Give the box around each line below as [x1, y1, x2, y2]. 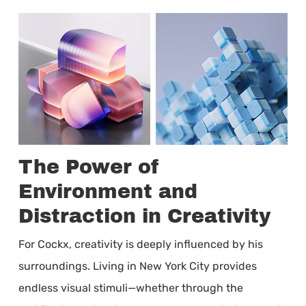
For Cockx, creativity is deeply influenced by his [18, 237, 263, 251]
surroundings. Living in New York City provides [18, 259, 257, 273]
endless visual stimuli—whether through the [18, 281, 243, 294]
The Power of [18, 156, 160, 178]
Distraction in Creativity [18, 205, 270, 227]
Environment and [18, 180, 197, 202]
